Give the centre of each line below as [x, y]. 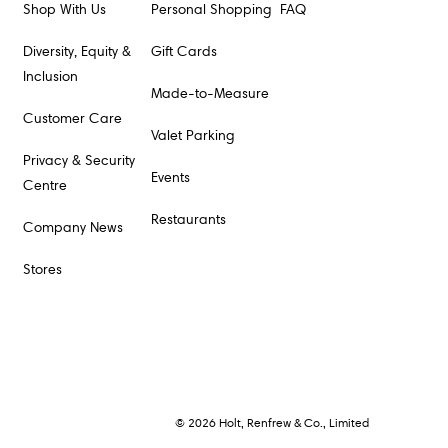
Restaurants [189, 220]
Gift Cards [184, 52]
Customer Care [72, 119]
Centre [45, 186]
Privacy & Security [79, 161]
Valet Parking [193, 136]
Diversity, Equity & [77, 52]
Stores [42, 270]
